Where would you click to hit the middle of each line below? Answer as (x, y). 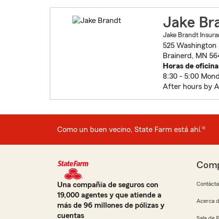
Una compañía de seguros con (108, 185)
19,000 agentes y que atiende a (109, 195)
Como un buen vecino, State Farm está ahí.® (131, 129)
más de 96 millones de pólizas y (111, 206)
